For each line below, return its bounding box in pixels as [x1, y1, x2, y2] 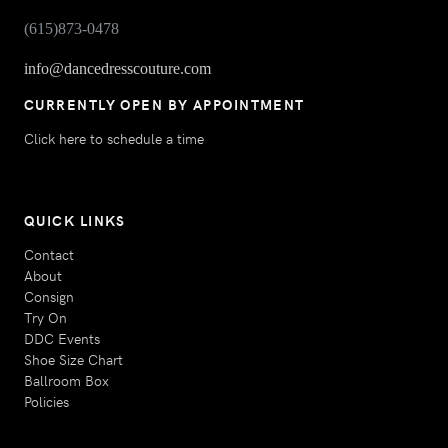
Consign [24, 285, 74, 306]
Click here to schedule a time [24, 127, 204, 148]
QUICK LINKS [24, 209, 126, 230]
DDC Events [24, 327, 100, 348]
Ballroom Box [24, 369, 109, 390]
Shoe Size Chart [24, 348, 123, 369]
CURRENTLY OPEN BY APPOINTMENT [24, 93, 305, 114]
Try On [24, 306, 67, 327]
